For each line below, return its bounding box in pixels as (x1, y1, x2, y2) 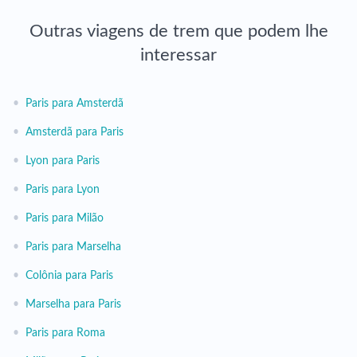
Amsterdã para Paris (25, 127, 124, 138)
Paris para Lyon (25, 184, 100, 195)
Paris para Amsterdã (25, 98, 124, 109)
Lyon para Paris (25, 155, 100, 167)
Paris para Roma (25, 328, 105, 339)
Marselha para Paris (25, 299, 121, 310)
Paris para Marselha (25, 241, 121, 253)
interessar (140, 46, 217, 64)
